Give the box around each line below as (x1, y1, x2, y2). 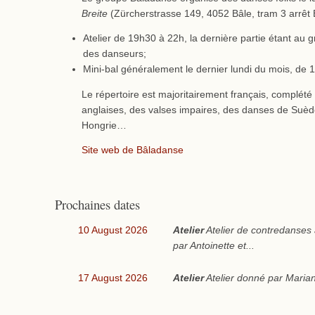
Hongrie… (81, 120, 127, 131)
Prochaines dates (54, 195, 140, 214)
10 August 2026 (78, 224, 148, 236)
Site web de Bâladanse (81, 145, 184, 156)
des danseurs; (82, 49, 146, 60)
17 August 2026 (78, 272, 148, 283)
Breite (81, 8, 108, 19)
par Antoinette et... (173, 240, 255, 251)
